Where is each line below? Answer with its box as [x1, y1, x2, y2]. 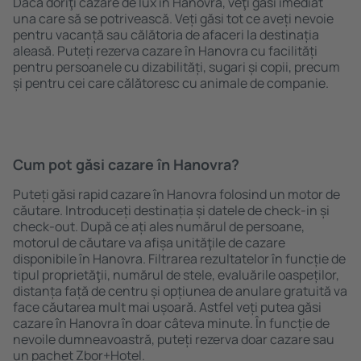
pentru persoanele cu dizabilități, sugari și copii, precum [13, 58, 340, 76]
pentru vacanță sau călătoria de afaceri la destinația [13, 26, 319, 44]
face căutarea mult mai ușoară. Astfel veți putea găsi [13, 298, 322, 316]
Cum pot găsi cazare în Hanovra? [13, 155, 239, 174]
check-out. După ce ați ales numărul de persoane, [13, 218, 305, 235]
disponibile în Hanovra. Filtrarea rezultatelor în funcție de [13, 250, 346, 268]
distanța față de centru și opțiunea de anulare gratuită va [13, 282, 347, 300]
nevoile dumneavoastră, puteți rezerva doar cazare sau [13, 330, 334, 348]
